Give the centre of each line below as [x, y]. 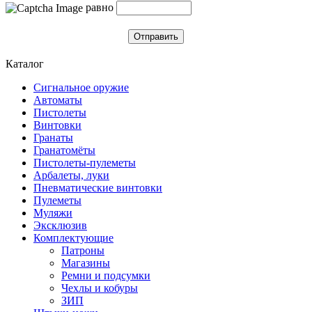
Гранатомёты [64, 150]
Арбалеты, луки [71, 175]
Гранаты [53, 137]
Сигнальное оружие [81, 87]
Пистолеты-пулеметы [85, 162]
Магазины [86, 263]
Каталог [25, 63]
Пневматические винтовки [98, 187]
